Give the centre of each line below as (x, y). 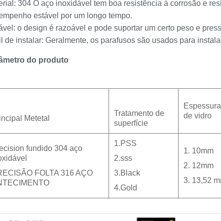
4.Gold (126, 188)
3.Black (127, 173)
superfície (131, 123)
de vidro (198, 116)
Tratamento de (139, 113)
